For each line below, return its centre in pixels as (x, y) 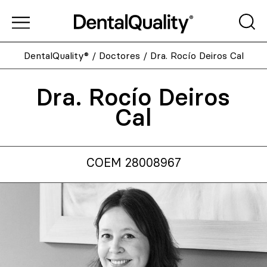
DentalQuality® (56, 55)
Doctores (119, 55)
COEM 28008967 (133, 163)
